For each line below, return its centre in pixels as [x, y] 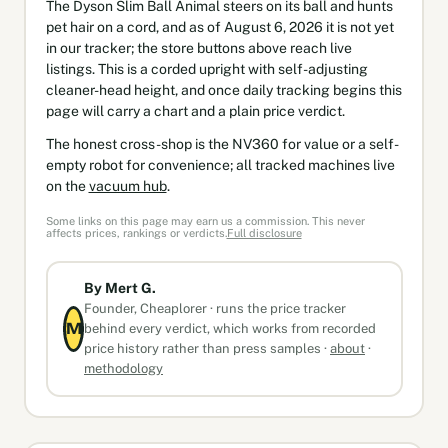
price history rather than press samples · [207, 348]
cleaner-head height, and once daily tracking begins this [223, 89]
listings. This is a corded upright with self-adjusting [206, 68]
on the [67, 185]
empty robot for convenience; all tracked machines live [220, 164]
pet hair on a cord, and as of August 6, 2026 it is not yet [219, 26]
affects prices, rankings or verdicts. [136, 232]
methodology [123, 368]
